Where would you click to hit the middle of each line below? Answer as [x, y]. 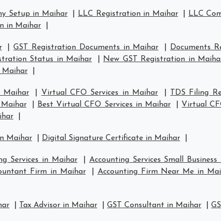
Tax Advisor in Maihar [58, 205]
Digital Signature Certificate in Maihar [111, 138]
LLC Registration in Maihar [128, 14]
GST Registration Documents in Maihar [86, 47]
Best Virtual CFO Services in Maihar [104, 105]
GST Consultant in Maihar [154, 205]
